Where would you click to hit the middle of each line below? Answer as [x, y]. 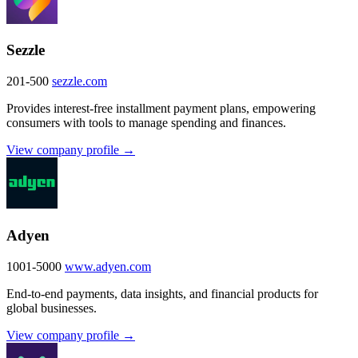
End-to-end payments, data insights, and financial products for [162, 293]
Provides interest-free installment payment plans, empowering [161, 109]
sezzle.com [80, 82]
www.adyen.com [108, 266]
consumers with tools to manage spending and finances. [146, 123]
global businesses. [52, 308]
